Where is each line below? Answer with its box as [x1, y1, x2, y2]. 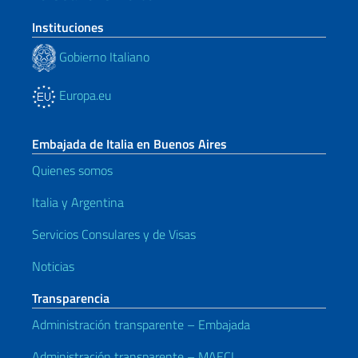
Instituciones [32, 18, 104, 37]
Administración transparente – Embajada [32, 315, 250, 334]
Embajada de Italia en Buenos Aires [32, 134, 227, 153]
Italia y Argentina [32, 193, 124, 212]
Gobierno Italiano [56, 46, 149, 66]
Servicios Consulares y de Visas [32, 225, 196, 244]
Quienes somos [32, 161, 113, 180]
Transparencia [32, 288, 109, 308]
